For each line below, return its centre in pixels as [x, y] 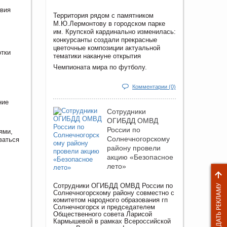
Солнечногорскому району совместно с [114, 193]
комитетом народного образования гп [110, 200]
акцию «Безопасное [140, 157]
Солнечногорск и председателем [104, 207]
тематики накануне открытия [97, 56]
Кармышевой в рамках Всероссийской [112, 221]
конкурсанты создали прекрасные [105, 40]
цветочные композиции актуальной [107, 48]
